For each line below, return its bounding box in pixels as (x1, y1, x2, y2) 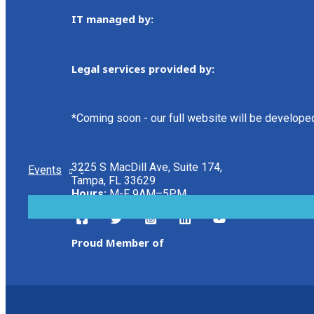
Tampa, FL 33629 (71, 174, 156, 188)
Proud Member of (71, 235, 164, 250)
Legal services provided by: (71, 62, 214, 76)
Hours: (71, 187, 107, 201)
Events (28, 163, 62, 177)
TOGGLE (177, 216, 219, 229)
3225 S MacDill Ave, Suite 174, (71, 161, 222, 175)
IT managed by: (71, 12, 153, 27)
